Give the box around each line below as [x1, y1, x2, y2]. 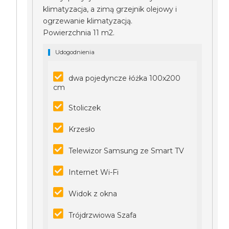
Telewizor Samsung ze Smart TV [68, 146, 185, 155]
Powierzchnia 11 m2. [43, 28, 117, 37]
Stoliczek [68, 103, 101, 112]
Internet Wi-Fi [68, 168, 119, 177]
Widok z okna [68, 189, 118, 198]
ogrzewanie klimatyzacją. [43, 16, 133, 26]
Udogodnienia [55, 49, 95, 56]
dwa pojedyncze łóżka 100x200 [68, 74, 181, 83]
